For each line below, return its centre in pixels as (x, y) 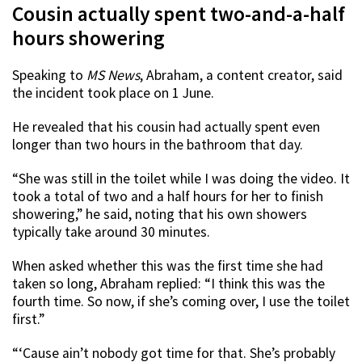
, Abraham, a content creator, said (241, 75)
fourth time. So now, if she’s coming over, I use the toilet (181, 301)
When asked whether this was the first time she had (168, 265)
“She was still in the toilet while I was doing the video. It (181, 178)
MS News (113, 75)
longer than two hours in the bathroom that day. (158, 144)
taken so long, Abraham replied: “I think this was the (168, 283)
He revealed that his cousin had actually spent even (166, 126)
